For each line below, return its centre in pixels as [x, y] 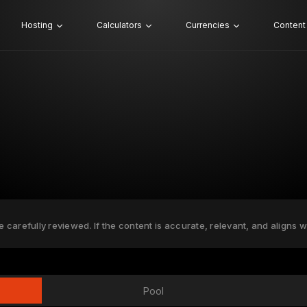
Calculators [119, 25]
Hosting [37, 25]
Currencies [207, 25]
